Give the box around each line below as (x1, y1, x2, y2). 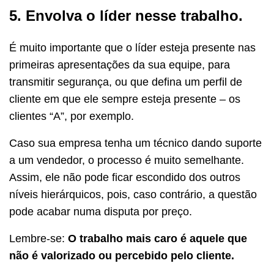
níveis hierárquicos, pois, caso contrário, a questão (9, 188, 257, 201)
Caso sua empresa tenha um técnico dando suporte (9, 136, 262, 149)
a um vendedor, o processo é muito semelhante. (9, 154, 244, 166)
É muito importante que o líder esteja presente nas (9, 41, 256, 54)
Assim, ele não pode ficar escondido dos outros (9, 171, 240, 183)
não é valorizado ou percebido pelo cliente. (9, 249, 234, 262)
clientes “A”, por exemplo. (9, 109, 134, 122)
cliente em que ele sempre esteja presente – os (9, 92, 240, 105)
